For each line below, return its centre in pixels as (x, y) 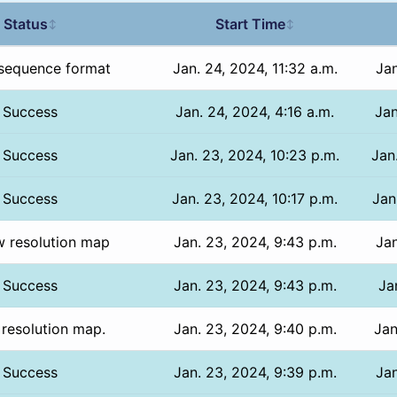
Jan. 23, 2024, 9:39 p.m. (255, 372)
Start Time (250, 23)
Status (25, 23)
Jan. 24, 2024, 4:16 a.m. (255, 111)
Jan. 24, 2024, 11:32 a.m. (255, 68)
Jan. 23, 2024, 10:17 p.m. (255, 198)
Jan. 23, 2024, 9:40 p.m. (255, 328)
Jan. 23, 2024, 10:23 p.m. (255, 155)
